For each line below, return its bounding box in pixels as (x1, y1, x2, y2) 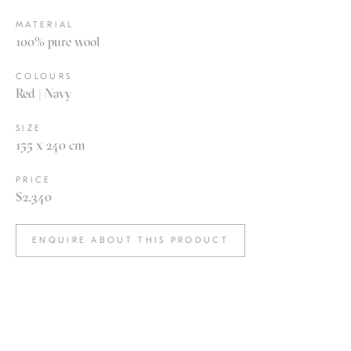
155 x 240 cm (16, 137, 85, 154)
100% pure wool (16, 34, 100, 50)
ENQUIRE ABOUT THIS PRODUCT (32, 235, 229, 246)
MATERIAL (16, 20, 74, 31)
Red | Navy (16, 85, 71, 102)
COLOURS (16, 71, 73, 82)
